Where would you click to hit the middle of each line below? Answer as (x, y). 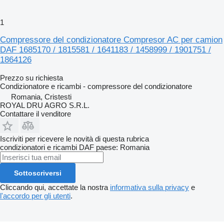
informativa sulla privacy (149, 187)
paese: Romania (123, 147)
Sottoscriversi (38, 173)
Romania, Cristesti (41, 96)
